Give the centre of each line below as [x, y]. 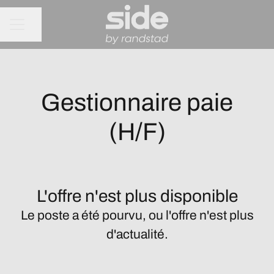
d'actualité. [137, 234]
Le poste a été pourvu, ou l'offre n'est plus [137, 215]
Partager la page [59, 30]
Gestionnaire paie [137, 102]
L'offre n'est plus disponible [137, 196]
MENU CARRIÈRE [48, 30]
